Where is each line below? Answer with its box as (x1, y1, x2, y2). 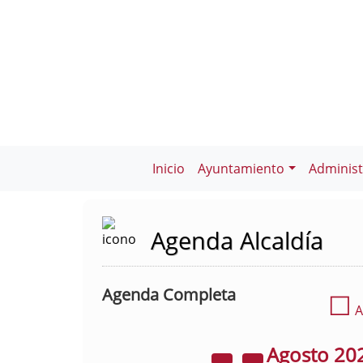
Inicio (152, 160, 186, 177)
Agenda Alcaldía (151, 224, 323, 256)
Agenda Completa (102, 284, 236, 305)
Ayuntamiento (198, 160, 285, 177)
